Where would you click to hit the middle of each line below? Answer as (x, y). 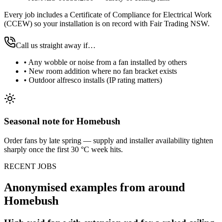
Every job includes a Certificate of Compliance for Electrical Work (108, 15)
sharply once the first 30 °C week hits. (63, 149)
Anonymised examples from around (94, 187)
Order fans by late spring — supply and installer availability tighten (109, 140)
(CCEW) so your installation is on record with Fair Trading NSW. (107, 24)
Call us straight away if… (56, 46)
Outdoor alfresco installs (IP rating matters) (95, 80)
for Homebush (90, 121)
